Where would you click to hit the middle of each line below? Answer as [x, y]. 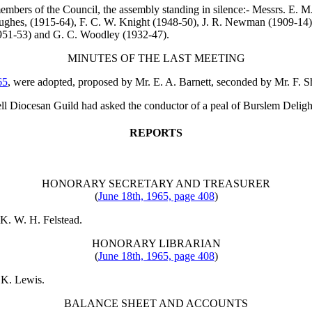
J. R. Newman [234, 22]
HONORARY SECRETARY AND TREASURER [156, 184]
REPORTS [156, 133]
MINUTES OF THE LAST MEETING [156, 58]
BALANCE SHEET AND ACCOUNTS [156, 304]
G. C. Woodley [86, 34]
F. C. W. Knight [115, 22]
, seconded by [243, 81]
